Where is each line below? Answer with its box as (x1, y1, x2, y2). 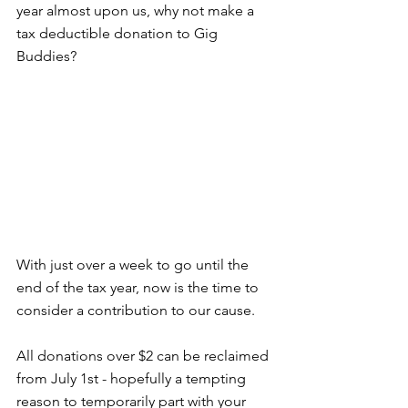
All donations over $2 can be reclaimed (16, 346, 272, 364)
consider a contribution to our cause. (16, 301, 255, 319)
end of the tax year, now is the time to (16, 278, 262, 296)
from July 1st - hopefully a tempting (16, 369, 250, 387)
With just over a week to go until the (16, 255, 252, 273)
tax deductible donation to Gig (16, 24, 221, 42)
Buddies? (16, 46, 76, 65)
